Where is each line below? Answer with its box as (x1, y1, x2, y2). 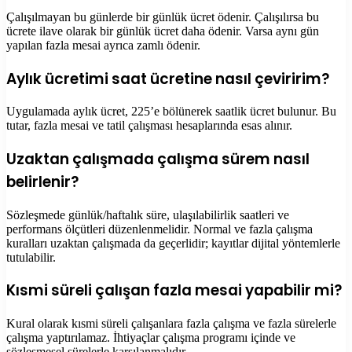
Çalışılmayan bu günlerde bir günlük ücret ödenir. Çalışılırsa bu (6, 9, 319, 24)
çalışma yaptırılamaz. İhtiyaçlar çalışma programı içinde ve (6, 331, 295, 345)
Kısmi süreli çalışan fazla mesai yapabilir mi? (6, 280, 342, 302)
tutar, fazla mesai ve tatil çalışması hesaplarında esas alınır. (6, 119, 292, 133)
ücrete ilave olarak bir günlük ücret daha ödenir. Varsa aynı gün (6, 24, 319, 38)
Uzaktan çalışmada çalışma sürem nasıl (6, 148, 310, 170)
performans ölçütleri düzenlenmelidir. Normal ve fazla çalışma (6, 222, 313, 236)
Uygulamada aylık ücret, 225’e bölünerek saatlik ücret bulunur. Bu (6, 104, 336, 119)
